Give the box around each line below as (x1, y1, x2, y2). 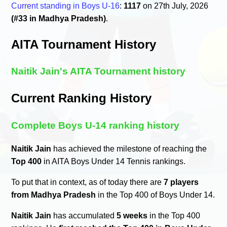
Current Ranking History (11, 91, 152, 105)
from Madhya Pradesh (11, 190, 96, 199)
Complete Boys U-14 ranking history (11, 120, 180, 131)
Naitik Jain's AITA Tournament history (11, 66, 186, 77)
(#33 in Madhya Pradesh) (11, 14, 106, 23)
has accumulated (51, 211, 117, 220)
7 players (164, 177, 199, 186)
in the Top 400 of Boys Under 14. (96, 190, 215, 199)
